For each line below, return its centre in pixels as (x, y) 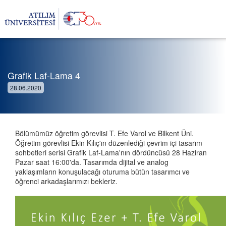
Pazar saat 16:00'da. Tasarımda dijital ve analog (92, 162)
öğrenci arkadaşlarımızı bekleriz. (66, 181)
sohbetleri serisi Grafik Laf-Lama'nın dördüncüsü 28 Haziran (111, 152)
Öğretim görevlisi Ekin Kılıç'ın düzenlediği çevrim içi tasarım (109, 143)
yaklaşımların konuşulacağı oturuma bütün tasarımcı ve (102, 172)
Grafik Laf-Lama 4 (44, 75)
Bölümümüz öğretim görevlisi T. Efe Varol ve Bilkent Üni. (104, 133)
